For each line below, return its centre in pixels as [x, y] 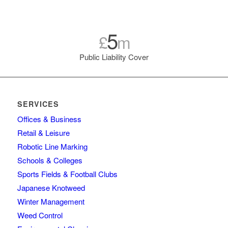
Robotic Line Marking [52, 146]
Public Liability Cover [114, 56]
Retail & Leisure [43, 132]
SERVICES [38, 104]
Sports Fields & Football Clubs [67, 174]
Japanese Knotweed [51, 187]
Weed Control [40, 215]
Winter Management [51, 201]
